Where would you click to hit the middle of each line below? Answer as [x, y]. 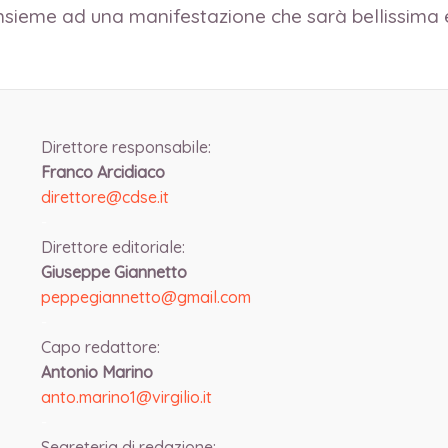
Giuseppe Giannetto [115, 272]
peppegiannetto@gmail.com [145, 297]
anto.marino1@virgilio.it [126, 397]
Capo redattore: [100, 347]
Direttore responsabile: [125, 147]
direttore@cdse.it [104, 197]
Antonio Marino [98, 372]
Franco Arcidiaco [104, 172]
